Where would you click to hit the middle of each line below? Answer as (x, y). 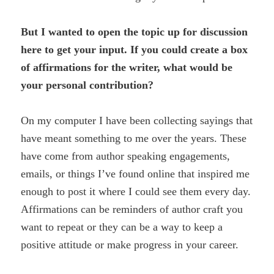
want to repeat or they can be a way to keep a (122, 227)
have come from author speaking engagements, (126, 156)
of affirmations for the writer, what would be (127, 67)
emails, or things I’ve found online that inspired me (135, 173)
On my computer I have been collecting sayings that (137, 120)
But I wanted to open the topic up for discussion (135, 31)
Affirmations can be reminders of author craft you (132, 209)
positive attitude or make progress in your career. (130, 244)
